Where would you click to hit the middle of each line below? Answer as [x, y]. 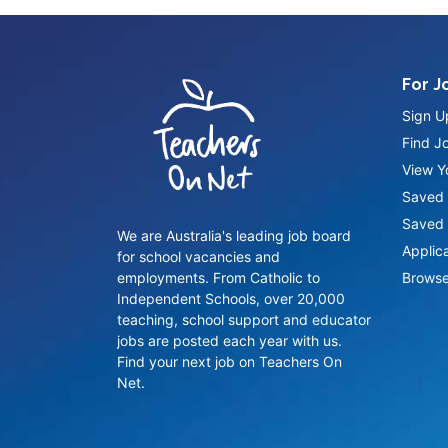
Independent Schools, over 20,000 [231, 298]
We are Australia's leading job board [234, 235]
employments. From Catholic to [218, 277]
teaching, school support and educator [244, 319]
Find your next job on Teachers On [229, 361]
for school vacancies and [198, 256]
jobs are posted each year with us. [229, 340]
